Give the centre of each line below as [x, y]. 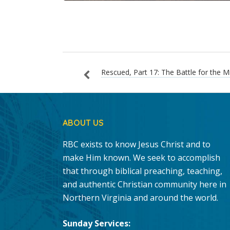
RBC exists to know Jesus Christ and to [137, 144]
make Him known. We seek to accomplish [141, 158]
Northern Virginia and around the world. [140, 198]
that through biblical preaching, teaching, [142, 171]
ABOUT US [83, 123]
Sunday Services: [97, 223]
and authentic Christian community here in [145, 184]
